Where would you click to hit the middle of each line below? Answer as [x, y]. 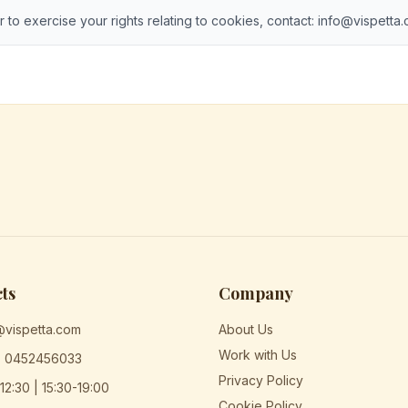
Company [256, 293]
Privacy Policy [261, 380]
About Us [246, 329]
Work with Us [258, 355]
